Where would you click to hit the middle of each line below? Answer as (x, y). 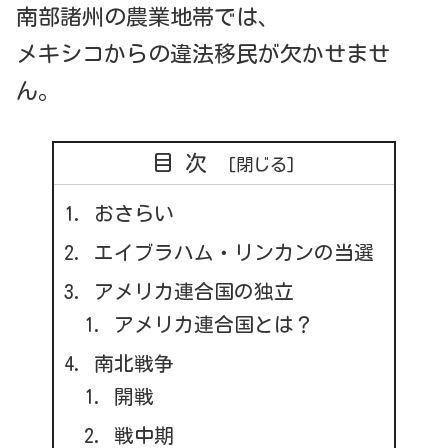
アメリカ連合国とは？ (213, 324)
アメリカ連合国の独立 (193, 291)
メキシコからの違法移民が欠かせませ (203, 54)
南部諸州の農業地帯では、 (148, 17)
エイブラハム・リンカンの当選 (233, 252)
